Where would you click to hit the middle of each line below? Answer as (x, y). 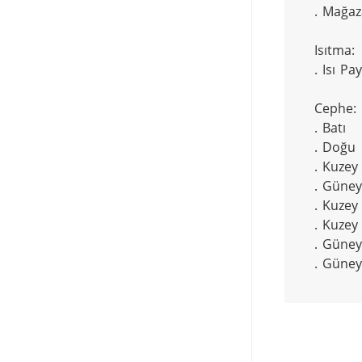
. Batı (330, 127)
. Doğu (335, 147)
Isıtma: (334, 50)
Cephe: (335, 108)
